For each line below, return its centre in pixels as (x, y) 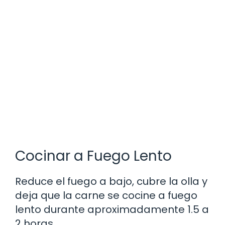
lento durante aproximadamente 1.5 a (112, 210)
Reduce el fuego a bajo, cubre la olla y (111, 182)
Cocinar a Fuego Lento (93, 156)
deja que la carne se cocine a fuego (106, 196)
